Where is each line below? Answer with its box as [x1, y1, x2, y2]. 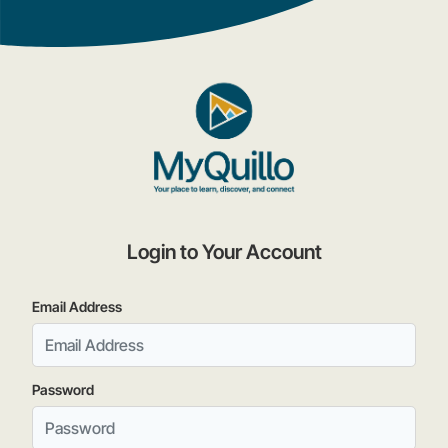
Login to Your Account [126, 240, 322, 264]
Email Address [32, 298, 122, 315]
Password [32, 381, 94, 398]
